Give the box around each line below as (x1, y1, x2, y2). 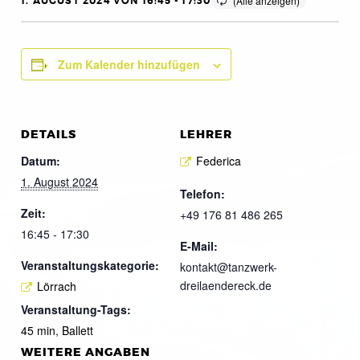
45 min (21, 321, 55, 338)
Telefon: (180, 185, 225, 202)
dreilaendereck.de (180, 276, 272, 293)
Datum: (21, 153, 60, 169)
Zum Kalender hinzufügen (58, 56, 200, 72)
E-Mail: (180, 237, 218, 254)
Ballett (62, 321, 93, 338)
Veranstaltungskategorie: (21, 257, 159, 273)
